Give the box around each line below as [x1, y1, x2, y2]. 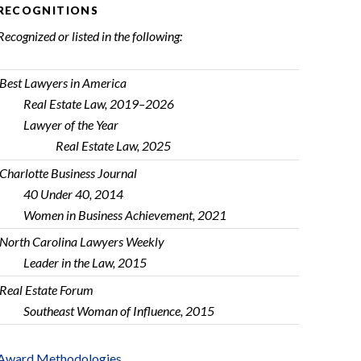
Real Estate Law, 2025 [55, 138, 171, 154]
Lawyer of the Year [23, 117, 118, 133]
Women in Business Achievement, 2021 [23, 206, 226, 222]
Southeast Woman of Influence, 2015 [23, 302, 214, 318]
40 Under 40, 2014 [23, 185, 123, 201]
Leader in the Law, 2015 [23, 255, 147, 271]
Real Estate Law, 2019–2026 [23, 96, 174, 112]
